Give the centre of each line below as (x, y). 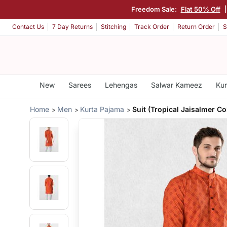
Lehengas (121, 85)
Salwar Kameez (176, 85)
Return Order (196, 27)
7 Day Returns (72, 27)
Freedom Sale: (155, 9)
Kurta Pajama (102, 109)
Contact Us (28, 27)
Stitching (113, 27)
